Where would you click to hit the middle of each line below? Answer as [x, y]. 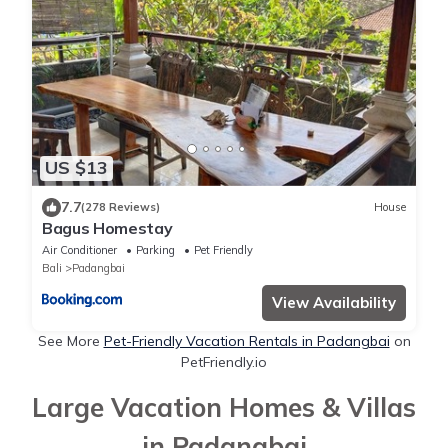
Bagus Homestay [107, 227]
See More [70, 340]
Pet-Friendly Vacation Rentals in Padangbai [246, 340]
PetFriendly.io [224, 361]
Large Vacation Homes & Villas [224, 407]
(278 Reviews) [120, 207]
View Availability [334, 302]
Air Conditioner [79, 249]
